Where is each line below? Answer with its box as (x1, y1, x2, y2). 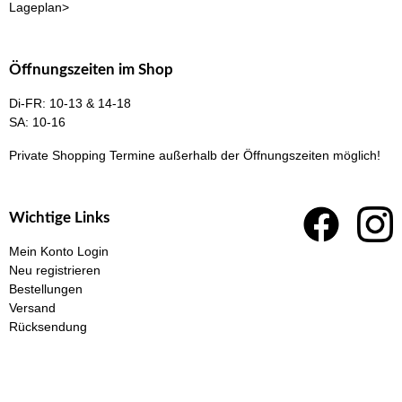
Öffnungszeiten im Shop (9, 62, 173, 78)
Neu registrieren (9, 263, 100, 278)
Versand (9, 301, 56, 316)
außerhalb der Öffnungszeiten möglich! (155, 148, 380, 163)
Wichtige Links (9, 210, 109, 226)
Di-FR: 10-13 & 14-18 (9, 96, 131, 111)
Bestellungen (9, 282, 83, 297)
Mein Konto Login (9, 244, 109, 259)
